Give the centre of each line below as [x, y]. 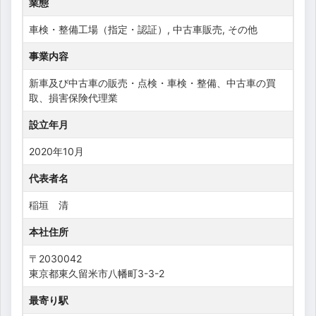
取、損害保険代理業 [73, 97]
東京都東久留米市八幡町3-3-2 [97, 273]
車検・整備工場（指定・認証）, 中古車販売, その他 [143, 29]
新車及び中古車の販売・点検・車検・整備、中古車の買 [152, 83]
